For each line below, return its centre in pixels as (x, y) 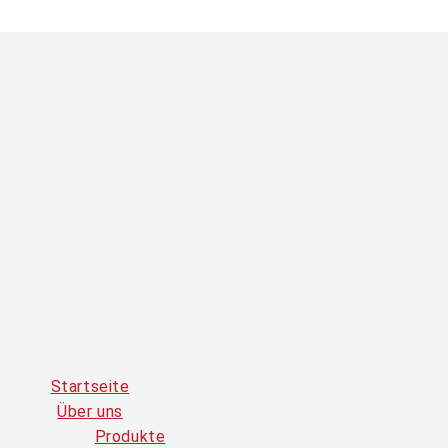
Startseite (90, 386)
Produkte (130, 436)
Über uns (90, 411)
